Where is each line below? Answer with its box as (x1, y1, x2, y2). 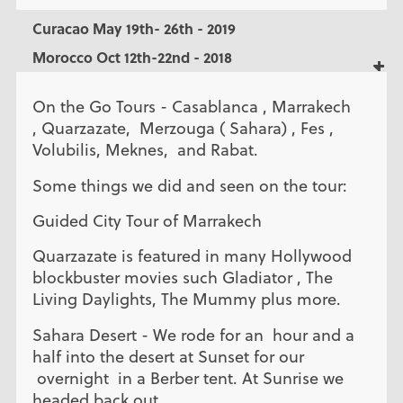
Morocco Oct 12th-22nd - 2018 (31, 47, 232, 68)
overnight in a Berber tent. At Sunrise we (31, 366, 344, 390)
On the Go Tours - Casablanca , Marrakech (31, 95, 351, 119)
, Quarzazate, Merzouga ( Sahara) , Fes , (31, 117, 334, 140)
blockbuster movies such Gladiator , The (31, 266, 333, 290)
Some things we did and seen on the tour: (31, 174, 347, 197)
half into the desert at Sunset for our (31, 345, 304, 368)
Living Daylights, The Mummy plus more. (31, 288, 341, 311)
